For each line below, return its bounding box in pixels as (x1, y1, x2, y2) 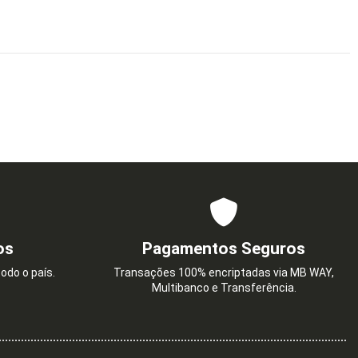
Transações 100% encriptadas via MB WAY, (113, 266, 334, 280)
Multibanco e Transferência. (151, 281, 296, 295)
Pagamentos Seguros (142, 239, 305, 259)
